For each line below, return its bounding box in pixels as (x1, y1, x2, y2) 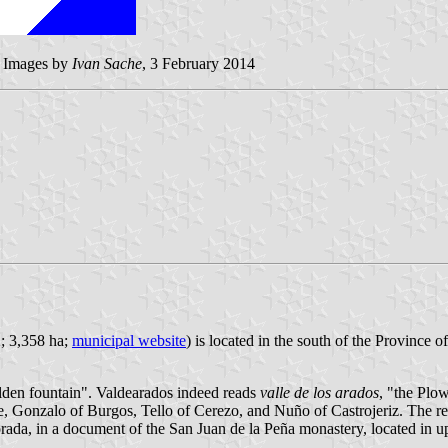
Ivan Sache (72, 54, 142, 72)
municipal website (72, 331, 186, 349)
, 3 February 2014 (142, 54, 255, 72)
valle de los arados (260, 383, 379, 401)
